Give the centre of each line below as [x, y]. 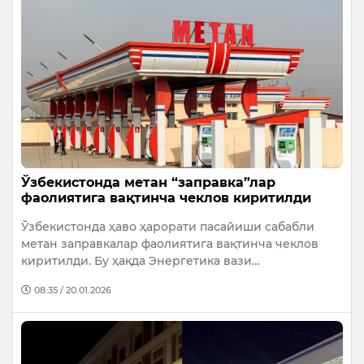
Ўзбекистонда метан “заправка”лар [148, 182]
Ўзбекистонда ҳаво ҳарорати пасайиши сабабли [168, 226]
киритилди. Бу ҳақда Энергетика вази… [141, 260]
